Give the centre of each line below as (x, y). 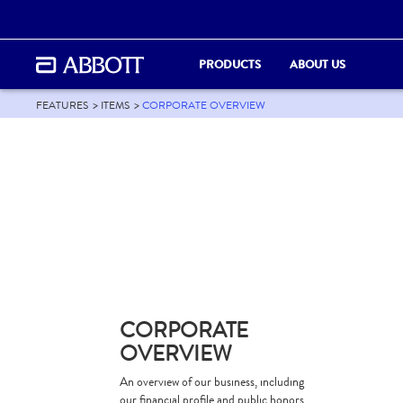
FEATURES (62, 105)
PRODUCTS (230, 64)
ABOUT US (318, 64)
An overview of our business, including (212, 382)
